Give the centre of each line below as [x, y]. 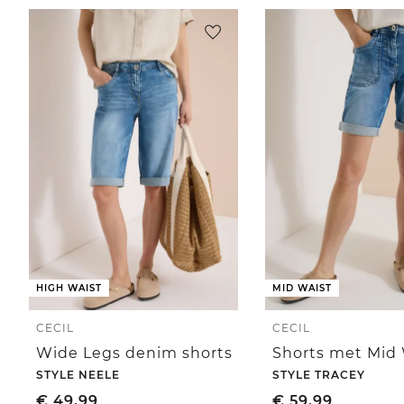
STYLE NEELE [78, 375]
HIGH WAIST [69, 289]
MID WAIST [302, 289]
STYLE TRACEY [319, 375]
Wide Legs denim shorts [134, 353]
